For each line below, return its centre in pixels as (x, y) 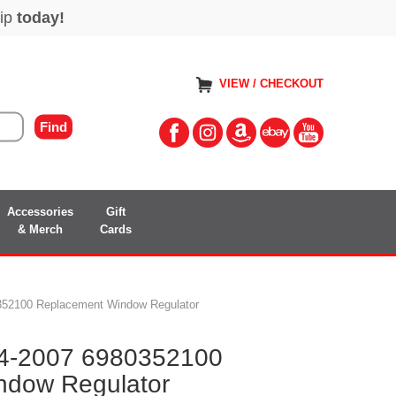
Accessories (40, 211)
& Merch (40, 229)
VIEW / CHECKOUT (271, 84)
